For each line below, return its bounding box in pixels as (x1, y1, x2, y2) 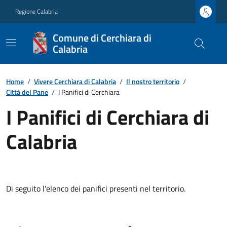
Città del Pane (6, 87, 48, 97)
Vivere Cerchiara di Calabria (34, 76, 116, 87)
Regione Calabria (15, 7, 58, 16)
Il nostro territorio (126, 76, 179, 87)
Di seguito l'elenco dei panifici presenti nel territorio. (6, 182, 185, 195)
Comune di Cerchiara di (52, 30, 152, 46)
